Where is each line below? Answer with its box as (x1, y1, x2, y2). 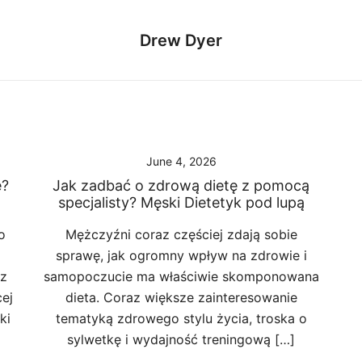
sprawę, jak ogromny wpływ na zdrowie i (55, 247, 307, 263)
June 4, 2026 (145, 154, 217, 168)
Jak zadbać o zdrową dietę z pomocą (53, 177, 309, 194)
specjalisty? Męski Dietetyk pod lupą (57, 194, 305, 211)
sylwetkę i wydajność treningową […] (67, 331, 295, 347)
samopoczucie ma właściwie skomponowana (43, 268, 319, 284)
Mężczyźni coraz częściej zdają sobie (65, 226, 297, 242)
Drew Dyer (139, 30, 222, 50)
